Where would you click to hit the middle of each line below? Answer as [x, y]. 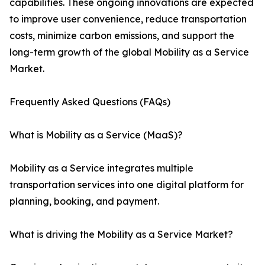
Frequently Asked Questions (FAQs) [90, 102]
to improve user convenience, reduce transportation [128, 19]
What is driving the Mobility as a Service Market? [121, 235]
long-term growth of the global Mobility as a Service [129, 52]
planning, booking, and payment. [84, 201]
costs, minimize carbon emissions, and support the [122, 36]
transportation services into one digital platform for [127, 185]
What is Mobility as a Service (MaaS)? [96, 135]
